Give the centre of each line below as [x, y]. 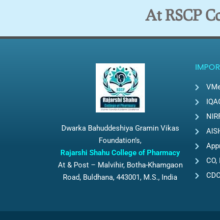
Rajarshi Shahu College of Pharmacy [120, 153]
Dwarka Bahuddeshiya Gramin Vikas [120, 128]
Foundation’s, [120, 141]
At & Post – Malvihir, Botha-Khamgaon [120, 165]
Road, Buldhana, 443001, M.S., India [120, 178]
